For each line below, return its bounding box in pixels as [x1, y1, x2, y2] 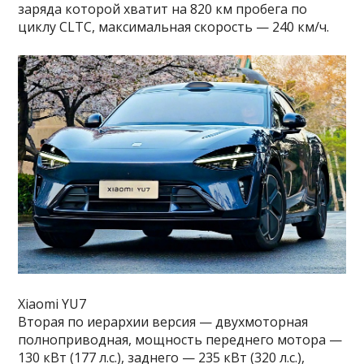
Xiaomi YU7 [18, 294, 87, 313]
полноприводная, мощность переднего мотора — [18, 330, 343, 349]
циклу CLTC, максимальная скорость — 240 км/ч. [18, 17, 330, 36]
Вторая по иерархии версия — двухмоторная [18, 312, 309, 331]
